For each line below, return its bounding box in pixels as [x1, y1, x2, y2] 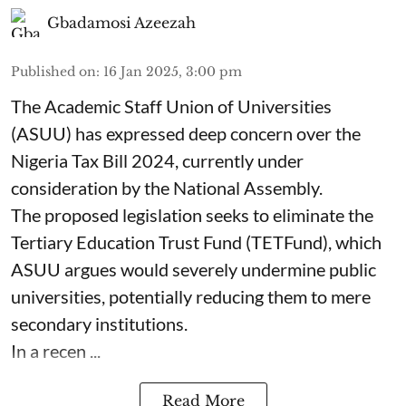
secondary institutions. [11, 313, 188, 334]
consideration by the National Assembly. [11, 177, 323, 198]
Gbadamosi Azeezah [47, 14, 196, 32]
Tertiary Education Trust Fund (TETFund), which [11, 231, 382, 253]
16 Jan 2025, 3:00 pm [103, 63, 242, 80]
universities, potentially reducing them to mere [11, 285, 371, 307]
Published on [11, 63, 96, 80]
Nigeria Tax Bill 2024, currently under [11, 150, 304, 171]
